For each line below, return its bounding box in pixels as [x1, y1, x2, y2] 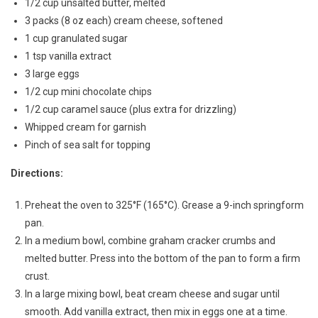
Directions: [11, 167, 63, 179]
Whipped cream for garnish [25, 121, 146, 133]
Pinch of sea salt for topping [25, 138, 150, 150]
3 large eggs [25, 67, 79, 79]
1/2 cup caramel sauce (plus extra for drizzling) [25, 103, 236, 115]
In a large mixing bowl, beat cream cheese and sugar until [25, 287, 280, 300]
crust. [25, 270, 50, 282]
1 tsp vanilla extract [25, 50, 111, 62]
